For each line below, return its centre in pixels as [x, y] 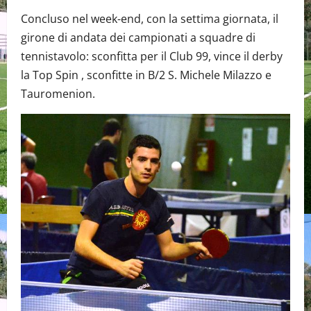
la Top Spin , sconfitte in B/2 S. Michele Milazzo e [146, 75]
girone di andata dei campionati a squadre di [138, 37]
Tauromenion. [58, 93]
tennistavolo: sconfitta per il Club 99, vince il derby [152, 56]
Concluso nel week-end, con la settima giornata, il [150, 18]
